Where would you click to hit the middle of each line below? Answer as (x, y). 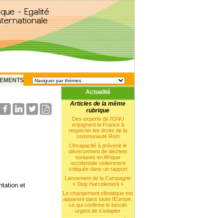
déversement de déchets (98, 151)
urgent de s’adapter (98, 211)
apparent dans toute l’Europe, (98, 199)
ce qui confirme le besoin (98, 205)
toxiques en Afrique (98, 157)
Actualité (98, 92)
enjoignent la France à (98, 125)
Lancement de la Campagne (98, 178)
